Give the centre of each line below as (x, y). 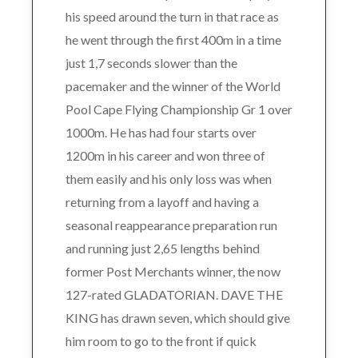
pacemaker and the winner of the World (173, 86)
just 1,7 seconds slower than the (151, 62)
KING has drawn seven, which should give (177, 317)
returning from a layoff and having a (162, 201)
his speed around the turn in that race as (172, 16)
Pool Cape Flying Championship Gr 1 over (179, 109)
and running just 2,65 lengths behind (162, 248)
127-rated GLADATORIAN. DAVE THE (174, 294)
